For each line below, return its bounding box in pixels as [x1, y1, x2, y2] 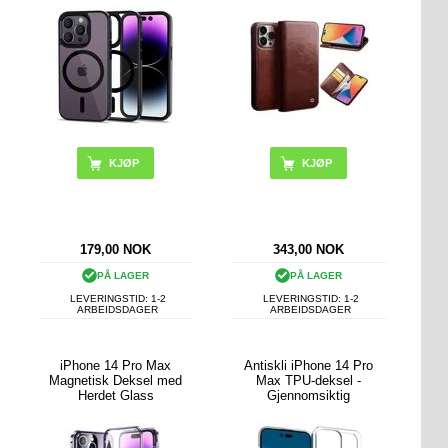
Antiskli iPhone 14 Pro [244, 358, 374, 374]
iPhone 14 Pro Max [60, 358, 172, 374]
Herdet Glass [77, 388, 154, 404]
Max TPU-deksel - [256, 373, 362, 389]
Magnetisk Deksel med [49, 373, 183, 389]
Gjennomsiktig [267, 388, 351, 404]
